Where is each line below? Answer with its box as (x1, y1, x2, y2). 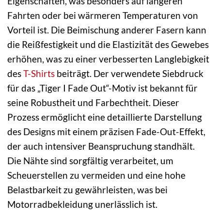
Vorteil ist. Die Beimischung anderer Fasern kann (7, 24, 206, 36)
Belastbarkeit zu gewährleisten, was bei (7, 184, 168, 196)
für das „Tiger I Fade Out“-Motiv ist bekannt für (7, 82, 198, 94)
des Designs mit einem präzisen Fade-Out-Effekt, (7, 126, 205, 138)
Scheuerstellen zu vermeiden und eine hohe (7, 170, 186, 181)
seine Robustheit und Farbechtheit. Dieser (7, 97, 179, 108)
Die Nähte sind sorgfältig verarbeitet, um (7, 155, 173, 167)
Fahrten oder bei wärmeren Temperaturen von (7, 10, 198, 21)
